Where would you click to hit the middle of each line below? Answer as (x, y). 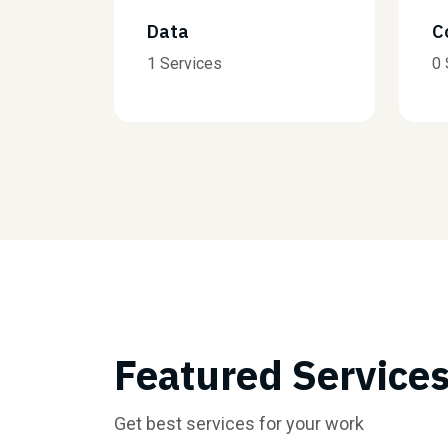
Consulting (235, 31)
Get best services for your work (239, 423)
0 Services (227, 63)
